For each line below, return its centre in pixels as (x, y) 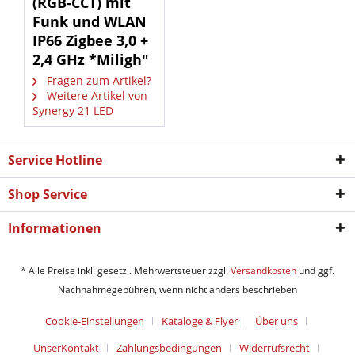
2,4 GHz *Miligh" (91, 59)
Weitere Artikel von (95, 95)
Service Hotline (55, 160)
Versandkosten (263, 271)
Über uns (277, 321)
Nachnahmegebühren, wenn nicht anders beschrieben (177, 290)
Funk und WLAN (90, 21)
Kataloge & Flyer (200, 321)
